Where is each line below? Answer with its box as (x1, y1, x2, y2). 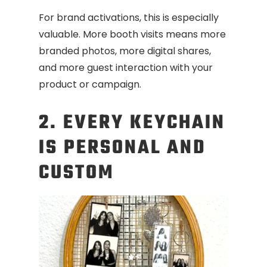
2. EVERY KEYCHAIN (39, 108, 225, 139)
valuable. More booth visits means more (39, 27, 226, 42)
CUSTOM (39, 158, 114, 189)
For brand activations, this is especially (39, 11, 219, 25)
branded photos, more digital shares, (39, 44, 211, 58)
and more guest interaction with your (39, 61, 213, 75)
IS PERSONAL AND (39, 133, 206, 164)
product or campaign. (39, 77, 141, 92)
